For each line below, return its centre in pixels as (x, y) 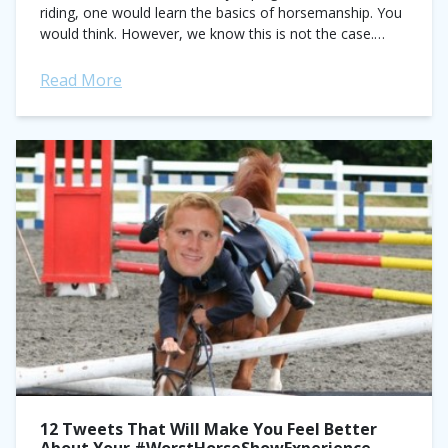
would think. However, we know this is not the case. (207, 33)
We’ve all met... (87, 54)
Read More (81, 80)
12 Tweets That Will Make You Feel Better (208, 429)
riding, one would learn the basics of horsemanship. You (221, 12)
